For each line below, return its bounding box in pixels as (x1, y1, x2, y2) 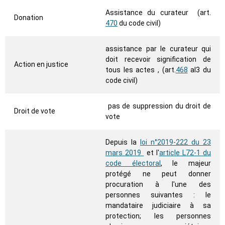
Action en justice (14, 60, 68, 69)
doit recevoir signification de (105, 55, 211, 64)
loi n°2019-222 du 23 (140, 138, 211, 147)
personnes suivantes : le (105, 191, 211, 199)
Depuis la (105, 138, 140, 147)
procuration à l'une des (105, 180, 211, 189)
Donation (14, 14, 43, 22)
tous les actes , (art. (105, 66, 176, 74)
